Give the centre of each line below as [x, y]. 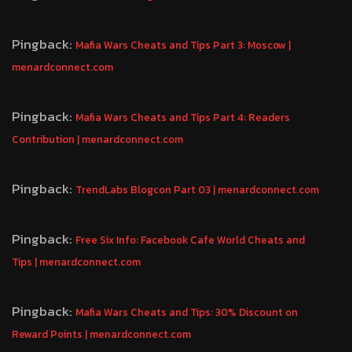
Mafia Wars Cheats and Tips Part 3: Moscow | [183, 45]
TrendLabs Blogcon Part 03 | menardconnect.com [197, 189]
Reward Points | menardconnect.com [101, 334]
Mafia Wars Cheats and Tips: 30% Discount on [187, 312]
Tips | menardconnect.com [76, 262]
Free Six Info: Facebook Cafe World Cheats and [190, 240]
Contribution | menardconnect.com [97, 139]
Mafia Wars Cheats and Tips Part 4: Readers [183, 117]
